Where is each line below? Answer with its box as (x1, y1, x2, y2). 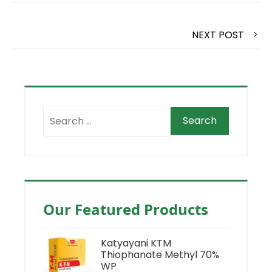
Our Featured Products (43, 199, 208, 219)
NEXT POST (192, 27, 244, 42)
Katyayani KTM (101, 236, 171, 250)
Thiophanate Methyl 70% (101, 247, 219, 262)
